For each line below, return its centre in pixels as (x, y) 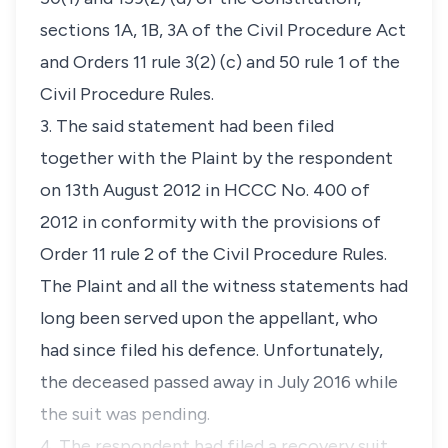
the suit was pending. (125, 414)
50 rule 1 (312, 62)
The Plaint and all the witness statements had (224, 286)
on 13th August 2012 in (132, 190)
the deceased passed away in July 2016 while (219, 382)
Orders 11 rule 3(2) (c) (157, 62)
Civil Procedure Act (326, 30)
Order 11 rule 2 (99, 254)
